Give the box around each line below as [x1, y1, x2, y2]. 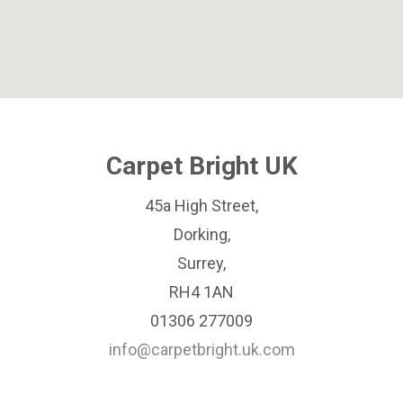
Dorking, [173, 224, 230, 244]
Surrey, [177, 253, 226, 273]
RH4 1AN [169, 282, 234, 301]
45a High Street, [145, 195, 258, 215]
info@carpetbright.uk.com [108, 339, 295, 359]
